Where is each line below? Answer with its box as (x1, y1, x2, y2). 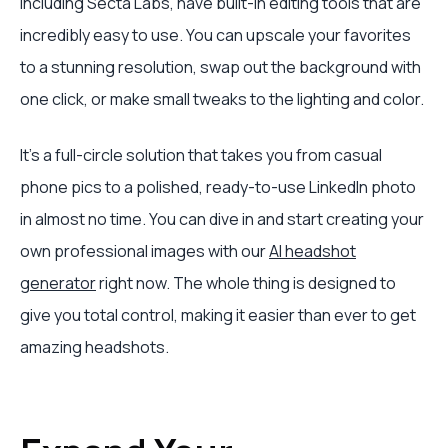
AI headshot (269, 240, 356, 262)
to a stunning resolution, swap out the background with (20, 56, 421, 78)
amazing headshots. (20, 336, 169, 358)
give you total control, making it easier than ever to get (20, 304, 416, 326)
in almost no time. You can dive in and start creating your (20, 208, 424, 230)
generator (20, 272, 96, 294)
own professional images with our (20, 240, 269, 262)
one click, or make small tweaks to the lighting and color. (20, 88, 424, 110)
